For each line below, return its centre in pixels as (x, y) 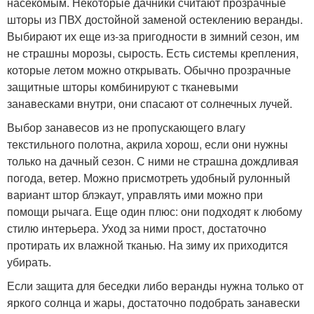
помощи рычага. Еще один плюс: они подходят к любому (155, 211)
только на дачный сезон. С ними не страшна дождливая (153, 161)
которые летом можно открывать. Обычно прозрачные (149, 70)
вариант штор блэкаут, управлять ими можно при (135, 194)
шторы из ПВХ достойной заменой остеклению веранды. (155, 19)
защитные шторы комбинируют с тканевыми (123, 87)
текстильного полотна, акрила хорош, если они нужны (148, 144)
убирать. (29, 262)
